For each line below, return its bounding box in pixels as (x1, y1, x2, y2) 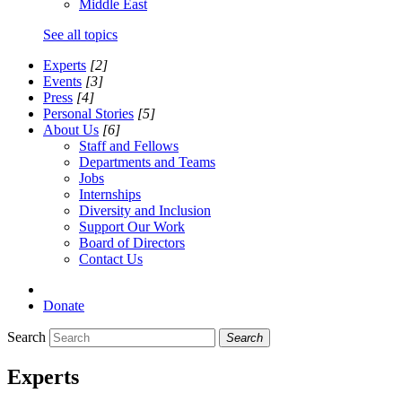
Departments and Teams (79, 153, 215, 170)
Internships (79, 186, 141, 202)
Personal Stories (43, 105, 134, 121)
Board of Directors (79, 234, 185, 250)
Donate (43, 297, 84, 313)
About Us (43, 121, 99, 137)
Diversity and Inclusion (79, 202, 211, 218)
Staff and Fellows (79, 137, 179, 153)
